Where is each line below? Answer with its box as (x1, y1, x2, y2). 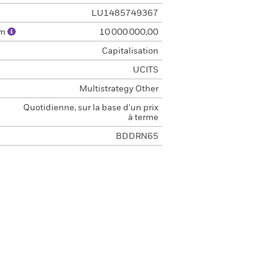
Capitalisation (101, 47, 158, 55)
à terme (127, 113, 158, 122)
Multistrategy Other (79, 85, 158, 93)
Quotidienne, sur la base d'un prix (23, 104, 158, 112)
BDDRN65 (115, 132, 158, 141)
